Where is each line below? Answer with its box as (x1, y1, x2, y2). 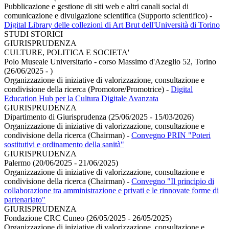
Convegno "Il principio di (131, 176, 214, 186)
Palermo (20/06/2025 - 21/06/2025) (4, 158, 118, 167)
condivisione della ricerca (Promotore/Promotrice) (4, 84, 166, 94)
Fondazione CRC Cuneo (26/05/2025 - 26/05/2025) (4, 213, 172, 222)
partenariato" (4, 195, 45, 204)
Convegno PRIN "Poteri (131, 130, 211, 140)
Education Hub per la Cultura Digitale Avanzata (4, 94, 158, 103)
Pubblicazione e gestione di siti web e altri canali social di (4, 2, 189, 11)
